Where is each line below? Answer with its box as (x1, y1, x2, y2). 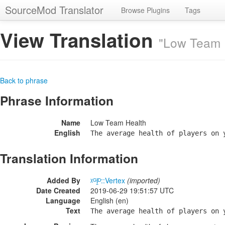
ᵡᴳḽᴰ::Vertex (90, 175, 125, 185)
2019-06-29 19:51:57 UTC (90, 185, 174, 195)
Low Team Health (90, 118, 146, 128)
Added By (47, 175, 80, 185)
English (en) (90, 195, 129, 205)
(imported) (127, 175, 160, 185)
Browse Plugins (121, 5, 170, 15)
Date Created (36, 185, 80, 195)
